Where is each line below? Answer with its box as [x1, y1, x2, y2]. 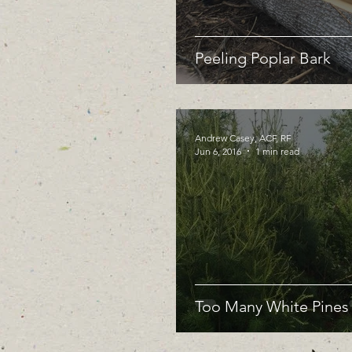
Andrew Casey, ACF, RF [195, 131, 291, 144]
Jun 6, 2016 [195, 145, 241, 157]
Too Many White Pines [195, 296, 349, 316]
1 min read [255, 145, 299, 157]
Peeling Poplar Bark [195, 48, 331, 68]
